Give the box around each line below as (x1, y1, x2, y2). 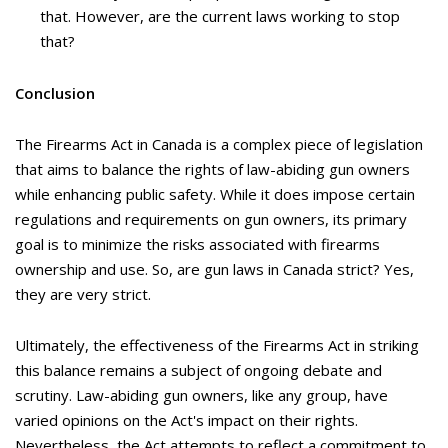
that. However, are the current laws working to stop (40, 5, 400, 26)
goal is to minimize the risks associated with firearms (15, 233, 380, 254)
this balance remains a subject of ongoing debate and (15, 359, 382, 380)
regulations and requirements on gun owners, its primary (15, 208, 407, 229)
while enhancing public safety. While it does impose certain (15, 183, 415, 204)
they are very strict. (15, 283, 151, 304)
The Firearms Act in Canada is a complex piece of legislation (15, 133, 423, 154)
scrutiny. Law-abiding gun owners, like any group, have (15, 384, 388, 405)
